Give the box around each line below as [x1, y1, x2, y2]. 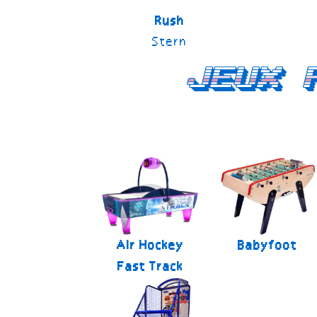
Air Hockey [116, 239, 184, 253]
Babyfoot [238, 239, 298, 253]
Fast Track [117, 260, 183, 274]
